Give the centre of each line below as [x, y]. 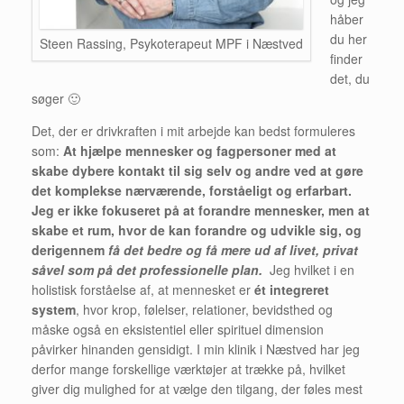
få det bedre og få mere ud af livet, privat [233, 249]
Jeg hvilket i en [308, 269]
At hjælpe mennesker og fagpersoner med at [200, 150]
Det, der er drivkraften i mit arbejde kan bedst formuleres [193, 130]
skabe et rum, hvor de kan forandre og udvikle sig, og [197, 230]
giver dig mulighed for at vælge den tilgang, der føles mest [197, 388]
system [54, 309]
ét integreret [292, 289]
